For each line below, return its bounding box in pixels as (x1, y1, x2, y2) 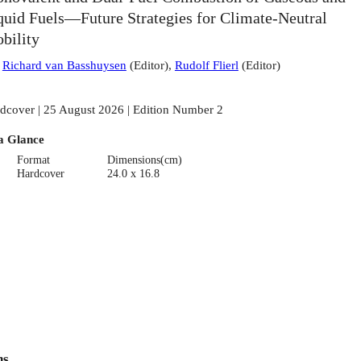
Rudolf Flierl (174, 58, 239, 73)
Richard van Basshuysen (2, 58, 127, 73)
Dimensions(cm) (106, 153, 182, 166)
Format (17, 153, 51, 166)
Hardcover (17, 167, 65, 180)
